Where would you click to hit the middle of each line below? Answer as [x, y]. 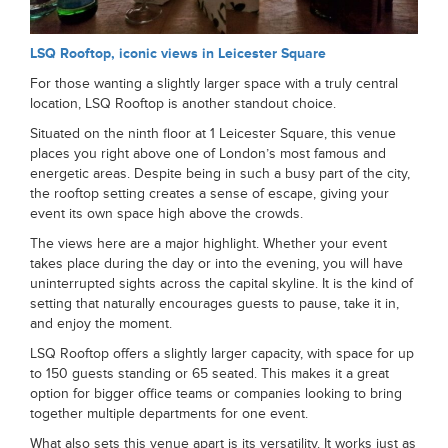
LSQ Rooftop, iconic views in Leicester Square [178, 53]
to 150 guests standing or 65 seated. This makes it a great [209, 373]
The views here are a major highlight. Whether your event [208, 243]
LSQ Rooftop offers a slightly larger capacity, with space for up [222, 353]
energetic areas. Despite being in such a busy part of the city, [220, 173]
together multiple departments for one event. [169, 413]
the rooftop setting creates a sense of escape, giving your [209, 193]
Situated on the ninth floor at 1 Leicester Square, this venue [213, 133]
